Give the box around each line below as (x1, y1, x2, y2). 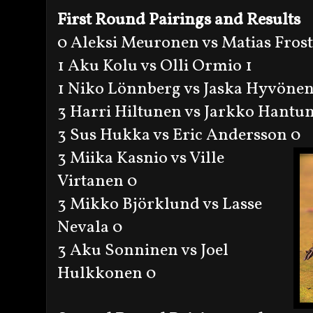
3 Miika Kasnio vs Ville (57, 146, 224, 170)
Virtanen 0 (57, 169, 137, 194)
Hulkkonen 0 (57, 261, 156, 286)
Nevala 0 (57, 215, 122, 240)
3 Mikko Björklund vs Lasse (57, 192, 262, 217)
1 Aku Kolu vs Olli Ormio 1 (57, 54, 252, 78)
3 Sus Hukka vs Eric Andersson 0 (57, 123, 300, 147)
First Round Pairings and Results (57, 8, 300, 32)
